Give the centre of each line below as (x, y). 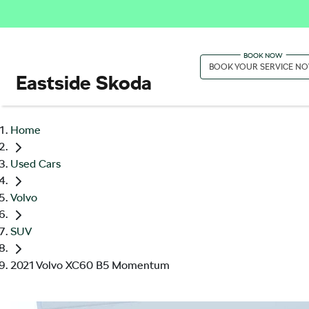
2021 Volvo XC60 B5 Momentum (90, 266)
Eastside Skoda (84, 83)
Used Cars (36, 164)
